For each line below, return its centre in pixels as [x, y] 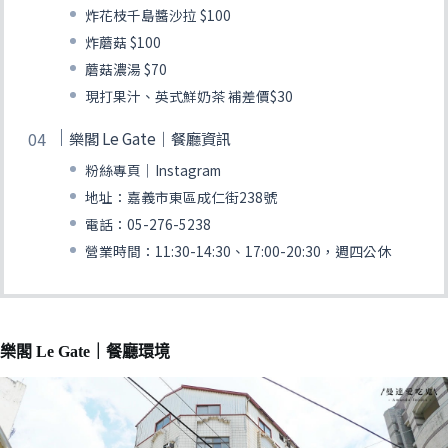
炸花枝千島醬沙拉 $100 [158, 15]
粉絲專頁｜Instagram [153, 170]
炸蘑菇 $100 [123, 42]
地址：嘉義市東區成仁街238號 [181, 197]
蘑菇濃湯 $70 [126, 69]
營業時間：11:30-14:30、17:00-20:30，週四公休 [238, 251]
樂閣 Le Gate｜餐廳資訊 [150, 138]
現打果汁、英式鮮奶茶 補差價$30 [189, 96]
